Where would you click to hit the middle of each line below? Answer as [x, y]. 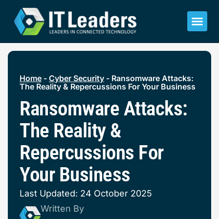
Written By [62, 209]
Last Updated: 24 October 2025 [86, 194]
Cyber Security [77, 78]
